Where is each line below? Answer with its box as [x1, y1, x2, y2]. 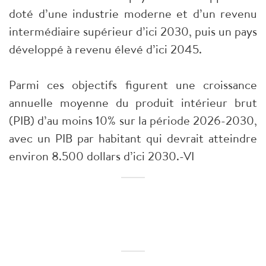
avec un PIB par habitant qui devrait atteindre [9, 130, 257, 147]
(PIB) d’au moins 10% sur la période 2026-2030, [9, 112, 257, 129]
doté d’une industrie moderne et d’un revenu [9, 5, 257, 22]
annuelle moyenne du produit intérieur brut [9, 94, 257, 111]
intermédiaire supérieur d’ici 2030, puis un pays [9, 23, 257, 40]
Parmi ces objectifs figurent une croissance [9, 77, 257, 93]
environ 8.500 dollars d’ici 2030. [9, 148, 179, 164]
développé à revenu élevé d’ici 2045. [9, 41, 202, 58]
